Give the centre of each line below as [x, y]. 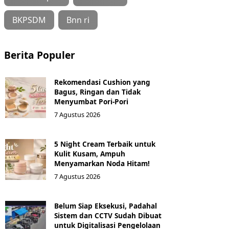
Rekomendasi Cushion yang [102, 82]
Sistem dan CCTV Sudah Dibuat [108, 215]
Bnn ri [78, 20]
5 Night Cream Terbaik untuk [105, 144]
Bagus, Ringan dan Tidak [97, 91]
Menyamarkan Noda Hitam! [102, 163]
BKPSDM [29, 20]
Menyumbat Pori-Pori [91, 101]
